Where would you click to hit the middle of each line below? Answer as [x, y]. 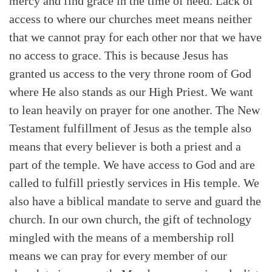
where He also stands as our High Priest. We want [131, 91]
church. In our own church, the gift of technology [130, 219]
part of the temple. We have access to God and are [132, 164]
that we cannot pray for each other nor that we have [135, 37]
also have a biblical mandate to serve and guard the [135, 201]
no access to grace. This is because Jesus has [119, 55]
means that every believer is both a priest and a [125, 146]
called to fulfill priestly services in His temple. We [134, 182]
